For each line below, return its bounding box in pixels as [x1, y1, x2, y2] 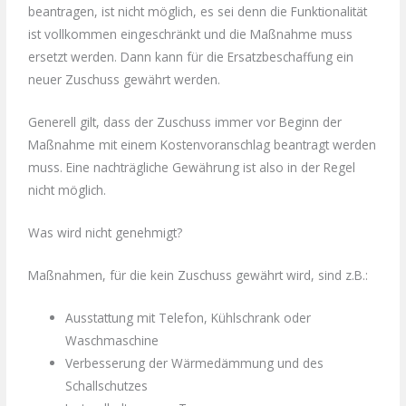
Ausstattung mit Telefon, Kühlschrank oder [65, 308, 312, 326]
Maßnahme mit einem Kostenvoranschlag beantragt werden [28, 135, 377, 153]
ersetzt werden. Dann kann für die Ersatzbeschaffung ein [28, 48, 354, 66]
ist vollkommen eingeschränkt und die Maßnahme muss [28, 25, 353, 43]
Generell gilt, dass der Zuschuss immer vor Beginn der [28, 112, 343, 130]
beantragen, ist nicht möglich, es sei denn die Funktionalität [28, 3, 368, 21]
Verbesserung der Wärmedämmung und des [65, 353, 324, 372]
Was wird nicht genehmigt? [28, 223, 183, 241]
